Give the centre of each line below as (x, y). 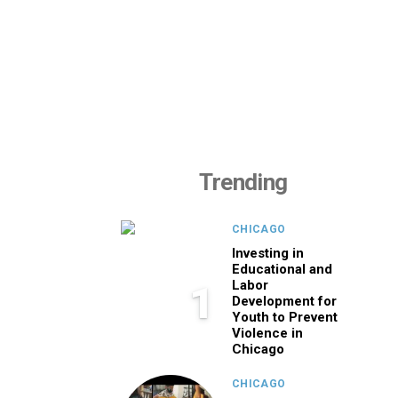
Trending (243, 182)
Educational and (282, 269)
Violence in (267, 333)
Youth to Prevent (285, 317)
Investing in (268, 253)
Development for (284, 301)
